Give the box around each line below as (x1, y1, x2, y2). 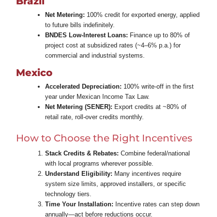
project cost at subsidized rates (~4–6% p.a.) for (45, 41, 181, 49)
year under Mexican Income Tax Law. (45, 93, 150, 100)
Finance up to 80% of (127, 31, 190, 39)
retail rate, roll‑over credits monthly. (45, 113, 144, 121)
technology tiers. (45, 190, 92, 198)
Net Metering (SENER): (45, 103, 112, 110)
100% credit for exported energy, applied (84, 11, 200, 18)
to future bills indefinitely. (45, 21, 115, 29)
